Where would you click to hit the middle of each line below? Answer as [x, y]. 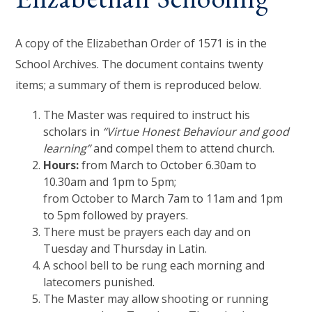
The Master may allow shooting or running [156, 298]
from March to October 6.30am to [169, 165]
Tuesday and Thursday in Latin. [125, 248]
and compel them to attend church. [183, 148]
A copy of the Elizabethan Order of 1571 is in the [141, 43]
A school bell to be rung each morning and [154, 265]
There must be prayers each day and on [147, 232]
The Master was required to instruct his [147, 115]
